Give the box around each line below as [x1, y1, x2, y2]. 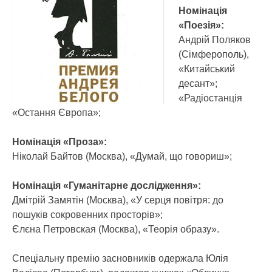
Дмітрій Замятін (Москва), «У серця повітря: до [12, 195, 223, 205]
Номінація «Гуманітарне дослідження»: [12, 180, 201, 191]
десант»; [178, 78, 217, 89]
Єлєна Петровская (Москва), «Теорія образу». [12, 224, 219, 234]
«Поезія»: [178, 20, 224, 30]
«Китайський [178, 64, 235, 74]
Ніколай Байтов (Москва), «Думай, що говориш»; [12, 151, 232, 161]
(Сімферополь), [178, 49, 249, 59]
